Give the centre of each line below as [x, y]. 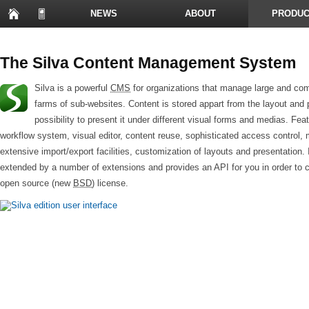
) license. [110, 183]
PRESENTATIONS [48, 41]
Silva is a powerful [72, 88]
